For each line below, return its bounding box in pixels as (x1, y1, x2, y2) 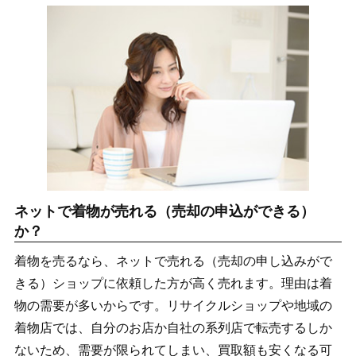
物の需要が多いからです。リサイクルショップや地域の (14, 298, 332, 312)
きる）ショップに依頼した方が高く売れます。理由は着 (14, 276, 332, 290)
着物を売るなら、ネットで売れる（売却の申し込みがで (14, 253, 332, 268)
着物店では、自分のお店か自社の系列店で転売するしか (14, 320, 332, 335)
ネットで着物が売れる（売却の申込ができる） (14, 203, 315, 219)
